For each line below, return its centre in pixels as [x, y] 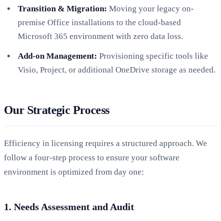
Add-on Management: [57, 56]
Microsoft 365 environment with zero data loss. [100, 36]
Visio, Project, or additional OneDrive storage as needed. [117, 70]
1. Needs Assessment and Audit [69, 206]
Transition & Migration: [62, 8]
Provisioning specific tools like [153, 56]
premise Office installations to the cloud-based [99, 22]
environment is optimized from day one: [74, 172]
